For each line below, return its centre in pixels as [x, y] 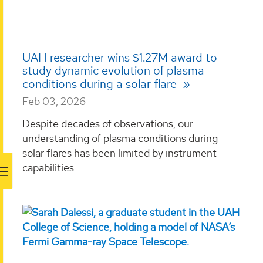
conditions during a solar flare [101, 84]
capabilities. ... [54, 167]
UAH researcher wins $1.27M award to [120, 58]
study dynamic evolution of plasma [113, 71]
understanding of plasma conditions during [120, 138]
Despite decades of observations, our [108, 123]
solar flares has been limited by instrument [119, 153]
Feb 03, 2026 [54, 102]
